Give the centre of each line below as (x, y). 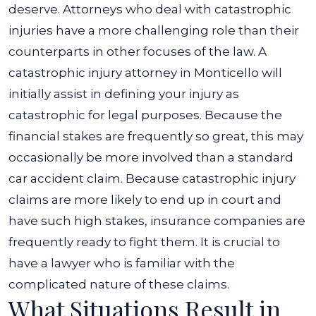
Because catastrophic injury (211, 178)
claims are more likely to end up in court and (145, 200)
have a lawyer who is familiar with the (122, 263)
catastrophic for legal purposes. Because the (145, 115)
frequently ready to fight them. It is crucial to (144, 242)
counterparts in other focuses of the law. (132, 51)
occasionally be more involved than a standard (151, 157)
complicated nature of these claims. (119, 284)
